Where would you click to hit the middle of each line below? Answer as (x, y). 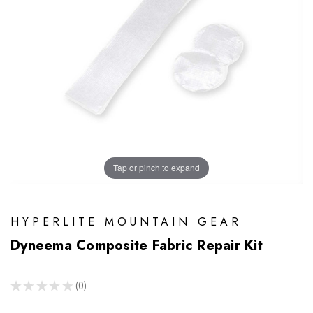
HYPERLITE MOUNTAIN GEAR (126, 221)
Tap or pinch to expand (156, 168)
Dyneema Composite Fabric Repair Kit (137, 245)
